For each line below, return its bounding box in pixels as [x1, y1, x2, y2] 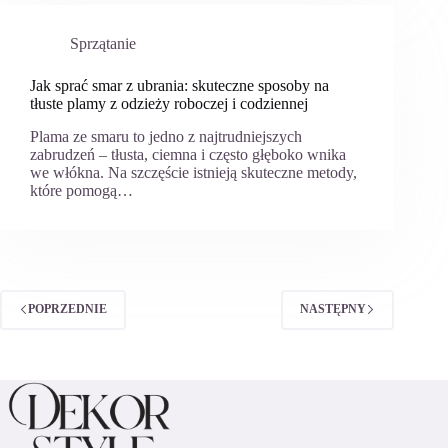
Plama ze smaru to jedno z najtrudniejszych [30, 127, 302, 145]
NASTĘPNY [300, 302, 367, 317]
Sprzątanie [70, 34, 136, 52]
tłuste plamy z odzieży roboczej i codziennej [30, 94, 308, 112]
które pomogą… [30, 181, 133, 199]
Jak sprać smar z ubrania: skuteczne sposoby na [30, 76, 329, 94]
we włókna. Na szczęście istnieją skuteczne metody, [30, 163, 357, 181]
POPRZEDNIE [28, 302, 107, 317]
